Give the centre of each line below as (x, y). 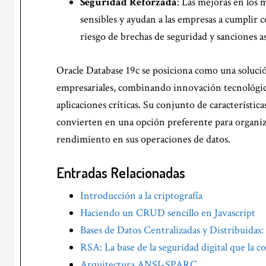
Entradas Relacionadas (121, 172)
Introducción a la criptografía (141, 195)
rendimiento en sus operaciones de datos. (143, 139)
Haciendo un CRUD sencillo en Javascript (168, 213)
